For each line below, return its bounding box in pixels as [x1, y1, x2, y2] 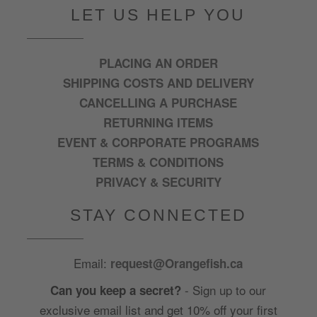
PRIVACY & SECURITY [95, 173, 221, 190]
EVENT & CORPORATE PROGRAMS [57, 133, 260, 151]
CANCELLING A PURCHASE [79, 93, 238, 111]
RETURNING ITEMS [103, 113, 214, 131]
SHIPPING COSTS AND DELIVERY [62, 74, 254, 91]
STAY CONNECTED [69, 205, 247, 224]
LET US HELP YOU [71, 5, 246, 24]
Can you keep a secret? [50, 281, 182, 299]
